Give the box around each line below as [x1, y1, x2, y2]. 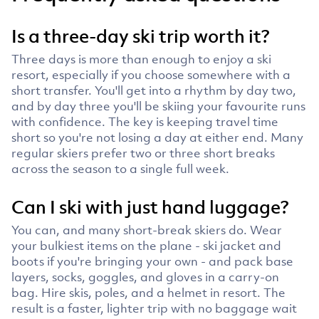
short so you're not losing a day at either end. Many [11, 129, 303, 145]
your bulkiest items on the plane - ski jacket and [11, 237, 281, 253]
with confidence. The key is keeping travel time [11, 113, 278, 130]
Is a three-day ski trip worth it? [11, 23, 270, 48]
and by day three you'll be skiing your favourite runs [11, 98, 305, 114]
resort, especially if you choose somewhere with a [11, 66, 291, 83]
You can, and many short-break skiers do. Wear [11, 221, 282, 238]
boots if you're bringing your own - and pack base [11, 253, 293, 269]
